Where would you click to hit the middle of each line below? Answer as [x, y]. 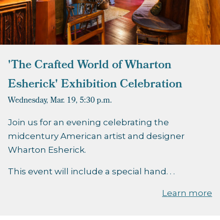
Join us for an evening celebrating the [88, 123]
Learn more [187, 193]
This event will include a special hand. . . [91, 172]
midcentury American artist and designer [96, 136]
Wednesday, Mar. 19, [43, 101]
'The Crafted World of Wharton [90, 66]
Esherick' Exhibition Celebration [95, 85]
